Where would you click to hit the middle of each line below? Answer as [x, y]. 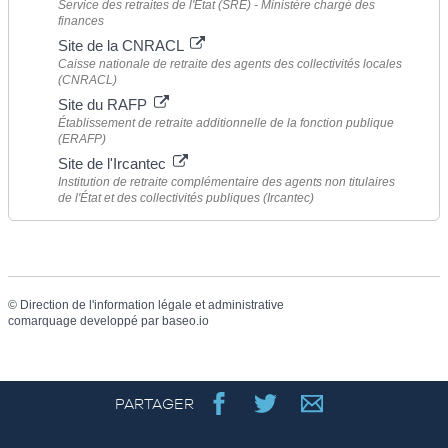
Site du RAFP [104, 104]
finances [81, 20]
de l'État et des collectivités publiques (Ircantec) [186, 197]
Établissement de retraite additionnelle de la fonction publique [226, 122]
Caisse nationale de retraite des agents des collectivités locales [230, 63]
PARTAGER [154, 403]
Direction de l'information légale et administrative [152, 304]
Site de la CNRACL [122, 45]
